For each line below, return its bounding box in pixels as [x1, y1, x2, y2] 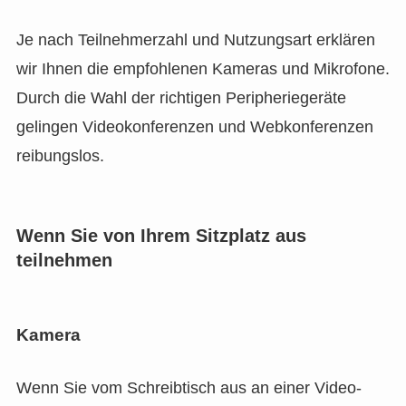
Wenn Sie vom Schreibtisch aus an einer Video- [15, 378, 362, 397]
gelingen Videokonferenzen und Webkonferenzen [15, 117, 373, 136]
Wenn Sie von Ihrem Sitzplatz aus [15, 225, 306, 246]
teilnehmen [15, 249, 112, 270]
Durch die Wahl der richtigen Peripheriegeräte [15, 88, 346, 107]
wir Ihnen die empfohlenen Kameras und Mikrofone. [15, 59, 390, 78]
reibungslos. [15, 146, 104, 165]
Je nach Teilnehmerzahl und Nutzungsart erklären [15, 30, 375, 49]
